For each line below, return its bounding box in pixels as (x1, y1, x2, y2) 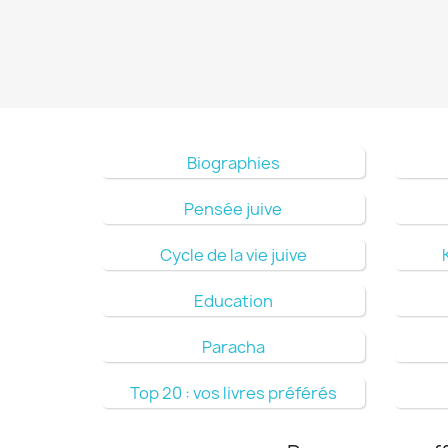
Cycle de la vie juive (159, 243, 307, 266)
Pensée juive (184, 197, 283, 220)
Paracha (201, 335, 265, 358)
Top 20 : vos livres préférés (129, 381, 337, 404)
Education (193, 289, 273, 312)
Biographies (186, 151, 280, 174)
